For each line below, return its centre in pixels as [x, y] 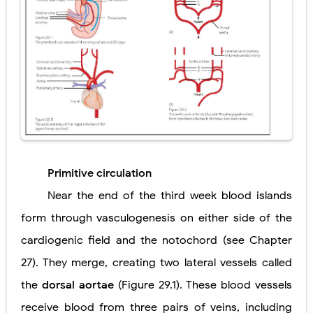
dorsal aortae [80, 285]
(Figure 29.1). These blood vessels [205, 285]
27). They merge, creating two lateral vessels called [156, 263]
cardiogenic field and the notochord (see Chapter [156, 241]
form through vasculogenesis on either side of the [156, 218]
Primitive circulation [99, 174]
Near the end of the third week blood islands [169, 196]
